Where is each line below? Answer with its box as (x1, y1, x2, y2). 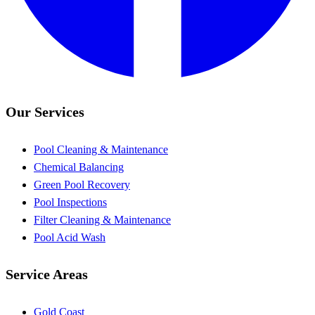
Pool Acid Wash (34, 231, 105, 243)
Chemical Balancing (34, 160, 124, 173)
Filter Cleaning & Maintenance (34, 213, 171, 226)
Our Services (6, 103, 84, 120)
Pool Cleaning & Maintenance (34, 143, 168, 155)
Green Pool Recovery (34, 178, 130, 191)
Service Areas (6, 266, 88, 283)
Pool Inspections (34, 195, 107, 208)
